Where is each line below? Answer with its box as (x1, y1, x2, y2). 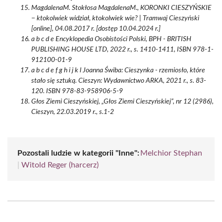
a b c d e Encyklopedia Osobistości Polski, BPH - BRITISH (31, 36, 191, 43)
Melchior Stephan (140, 149, 202, 157)
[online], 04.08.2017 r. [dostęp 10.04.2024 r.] (31, 25, 161, 32)
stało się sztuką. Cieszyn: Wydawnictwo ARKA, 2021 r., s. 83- (31, 77, 206, 84)
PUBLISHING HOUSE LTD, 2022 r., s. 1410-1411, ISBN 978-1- (31, 46, 214, 53)
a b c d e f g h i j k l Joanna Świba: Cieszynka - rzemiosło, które (31, 67, 205, 74)
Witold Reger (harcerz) (21, 161, 99, 169)
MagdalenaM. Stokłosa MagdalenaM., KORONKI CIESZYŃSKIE (31, 4, 212, 11)
